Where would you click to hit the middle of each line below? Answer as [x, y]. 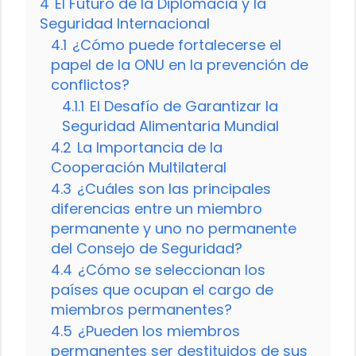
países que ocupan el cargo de [162, 289]
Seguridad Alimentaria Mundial [170, 126]
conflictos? [90, 84]
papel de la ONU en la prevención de [180, 64]
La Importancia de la [150, 147]
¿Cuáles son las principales [174, 188]
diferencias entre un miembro [157, 208]
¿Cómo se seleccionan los [172, 269]
